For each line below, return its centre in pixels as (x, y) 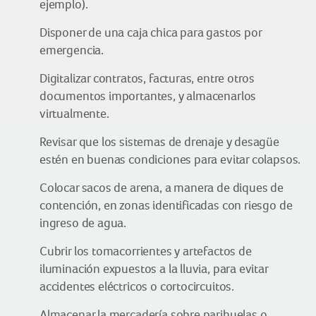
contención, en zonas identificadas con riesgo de (166, 205)
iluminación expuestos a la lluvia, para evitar (154, 269)
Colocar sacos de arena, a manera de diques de (162, 188)
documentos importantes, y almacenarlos (148, 96)
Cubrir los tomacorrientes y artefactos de (146, 251)
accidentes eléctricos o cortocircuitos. (137, 286)
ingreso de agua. (83, 223)
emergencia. (72, 50)
